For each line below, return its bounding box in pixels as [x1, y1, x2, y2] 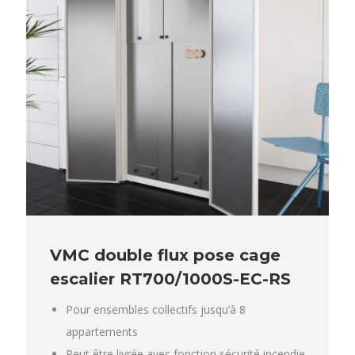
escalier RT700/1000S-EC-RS [50, 269, 291, 288]
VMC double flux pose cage [50, 245, 281, 265]
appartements [66, 323, 138, 339]
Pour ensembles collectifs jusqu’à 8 [66, 301, 246, 317]
